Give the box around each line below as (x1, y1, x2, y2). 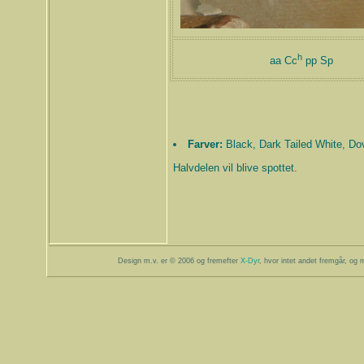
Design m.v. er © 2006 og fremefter (117, 256, 240, 265)
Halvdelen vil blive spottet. (172, 161, 297, 174)
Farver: (187, 138, 223, 151)
